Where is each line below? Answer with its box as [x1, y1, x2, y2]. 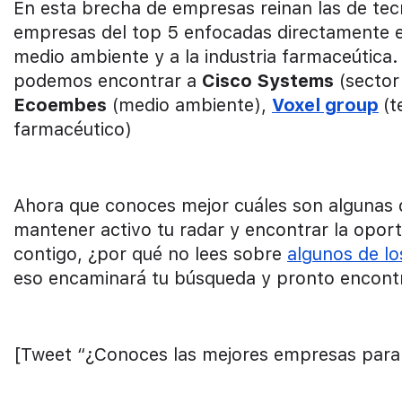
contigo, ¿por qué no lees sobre [13, 242, 287, 265]
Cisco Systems [202, 69, 334, 92]
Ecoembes [13, 93, 107, 116]
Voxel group [272, 93, 379, 116]
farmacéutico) [13, 118, 132, 140]
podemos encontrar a [13, 69, 202, 92]
